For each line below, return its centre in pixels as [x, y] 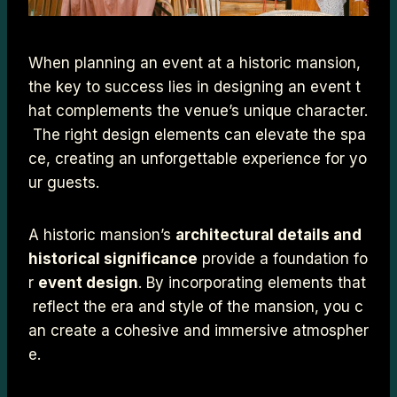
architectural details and [270, 235]
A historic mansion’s [102, 235]
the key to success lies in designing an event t [195, 87]
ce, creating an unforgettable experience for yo [198, 159]
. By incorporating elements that [252, 283]
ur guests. [64, 183]
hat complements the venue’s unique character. [198, 111]
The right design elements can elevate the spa [197, 135]
